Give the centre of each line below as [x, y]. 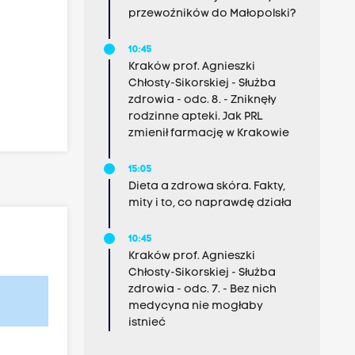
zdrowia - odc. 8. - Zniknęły [202, 100]
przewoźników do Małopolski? [212, 14]
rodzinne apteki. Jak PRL [195, 117]
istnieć [147, 323]
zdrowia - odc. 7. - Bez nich [202, 290]
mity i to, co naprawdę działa [210, 203]
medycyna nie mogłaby [195, 306]
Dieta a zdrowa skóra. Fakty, [206, 187]
